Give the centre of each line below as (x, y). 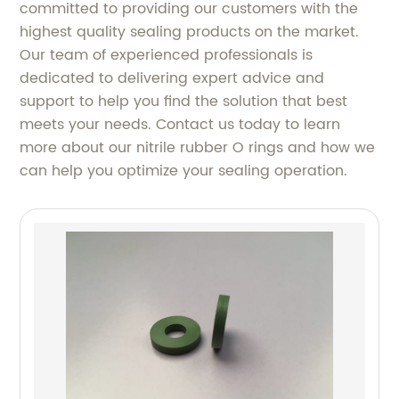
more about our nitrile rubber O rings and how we (198, 148)
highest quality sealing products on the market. (190, 32)
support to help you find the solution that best (184, 102)
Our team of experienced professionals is (167, 55)
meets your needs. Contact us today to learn (180, 125)
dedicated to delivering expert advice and (172, 78)
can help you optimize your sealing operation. (184, 171)
